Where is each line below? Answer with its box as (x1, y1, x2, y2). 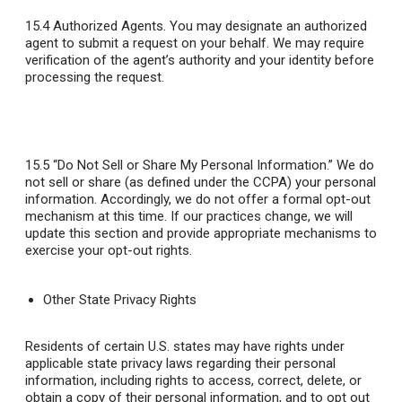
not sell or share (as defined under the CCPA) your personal (25, 174, 376, 191)
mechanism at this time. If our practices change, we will (25, 208, 353, 225)
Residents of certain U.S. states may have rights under (25, 338, 345, 355)
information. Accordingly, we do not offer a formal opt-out (25, 191, 371, 208)
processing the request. (25, 69, 164, 86)
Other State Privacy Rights (43, 292, 197, 309)
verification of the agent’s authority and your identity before (25, 52, 374, 69)
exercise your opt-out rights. (25, 242, 192, 259)
